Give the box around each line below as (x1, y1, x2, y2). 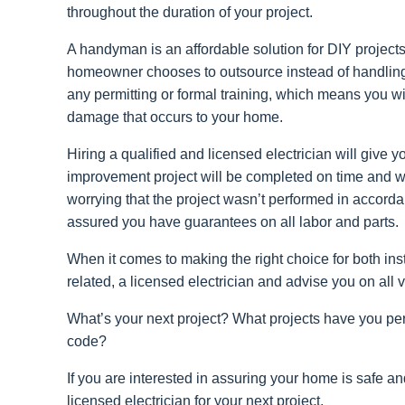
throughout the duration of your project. (67, 5, 313, 21)
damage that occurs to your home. (67, 109, 283, 126)
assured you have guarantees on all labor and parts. (67, 214, 399, 231)
